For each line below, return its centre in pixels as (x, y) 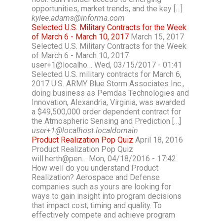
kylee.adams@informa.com (78, 18)
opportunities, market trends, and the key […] (107, 9)
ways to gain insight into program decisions (107, 196)
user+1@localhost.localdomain (85, 130)
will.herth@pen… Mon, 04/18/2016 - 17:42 (104, 159)
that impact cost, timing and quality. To (97, 205)
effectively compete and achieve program (103, 215)
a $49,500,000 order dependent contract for (106, 112)
